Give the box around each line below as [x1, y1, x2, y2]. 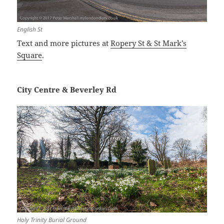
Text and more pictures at [17, 37, 111, 48]
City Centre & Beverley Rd [17, 84, 117, 94]
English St [17, 24, 43, 33]
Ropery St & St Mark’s [110, 37, 187, 48]
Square [17, 49, 42, 60]
